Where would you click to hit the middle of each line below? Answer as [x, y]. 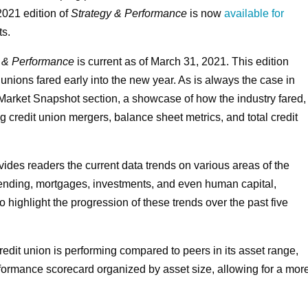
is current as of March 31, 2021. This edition [182, 62]
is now [206, 14]
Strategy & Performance [129, 14]
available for [254, 14]
